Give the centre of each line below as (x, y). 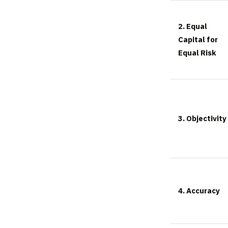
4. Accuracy (199, 191)
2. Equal (193, 26)
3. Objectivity (202, 119)
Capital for (198, 40)
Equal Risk (197, 53)
